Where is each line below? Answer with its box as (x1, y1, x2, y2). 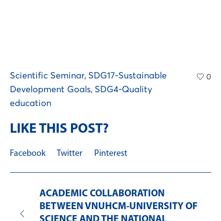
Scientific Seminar (10, 72, 84, 81)
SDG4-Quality (95, 85, 152, 95)
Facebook (10, 149, 45, 159)
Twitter (57, 149, 82, 159)
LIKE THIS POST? (10, 122, 109, 137)
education (10, 99, 51, 109)
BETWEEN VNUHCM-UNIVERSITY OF (39, 202, 198, 212)
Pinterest (94, 149, 127, 159)
